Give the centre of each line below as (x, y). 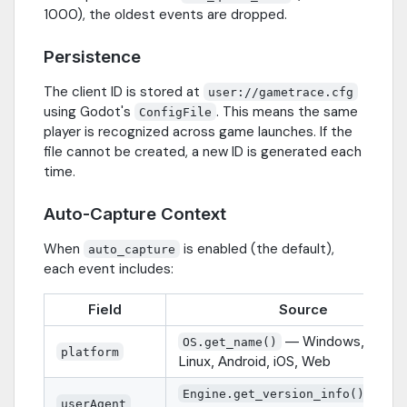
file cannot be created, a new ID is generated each (203, 151)
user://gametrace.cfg (281, 92)
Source (303, 309)
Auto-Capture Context (135, 213)
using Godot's (89, 111)
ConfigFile (176, 112)
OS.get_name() (230, 342)
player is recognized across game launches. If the (198, 131)
